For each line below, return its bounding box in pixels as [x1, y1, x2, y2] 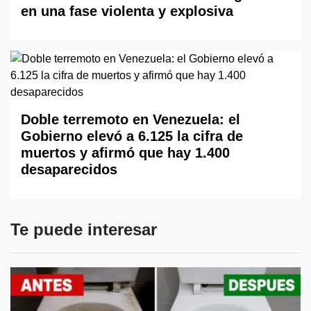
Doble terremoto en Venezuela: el [21, 112, 240, 128]
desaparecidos [21, 162, 117, 178]
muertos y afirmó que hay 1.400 [21, 145, 230, 161]
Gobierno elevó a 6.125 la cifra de [21, 128, 243, 144]
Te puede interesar [10, 220, 157, 239]
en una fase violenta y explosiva [21, 3, 233, 19]
